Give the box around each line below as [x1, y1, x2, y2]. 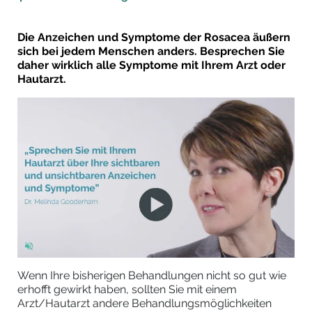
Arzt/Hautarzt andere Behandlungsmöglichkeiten [17, 297, 272, 311]
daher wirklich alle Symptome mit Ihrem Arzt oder [17, 58, 286, 72]
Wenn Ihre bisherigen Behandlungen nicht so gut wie [17, 269, 286, 283]
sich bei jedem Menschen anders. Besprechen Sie [17, 45, 285, 58]
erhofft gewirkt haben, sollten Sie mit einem [17, 283, 237, 297]
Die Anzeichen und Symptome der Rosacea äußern [17, 31, 290, 45]
